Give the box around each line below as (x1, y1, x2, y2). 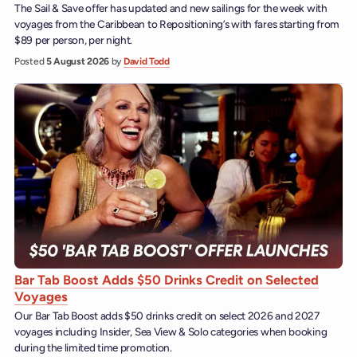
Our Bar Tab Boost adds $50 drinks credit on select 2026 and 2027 (14, 309, 320, 323)
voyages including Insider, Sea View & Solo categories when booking (14, 325, 328, 339)
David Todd (123, 55, 170, 67)
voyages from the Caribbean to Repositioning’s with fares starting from (14, 18, 340, 31)
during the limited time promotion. (14, 341, 172, 355)
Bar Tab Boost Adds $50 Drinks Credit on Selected (14, 271, 319, 288)
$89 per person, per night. (14, 33, 133, 47)
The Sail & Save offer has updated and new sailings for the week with (14, 2, 328, 15)
